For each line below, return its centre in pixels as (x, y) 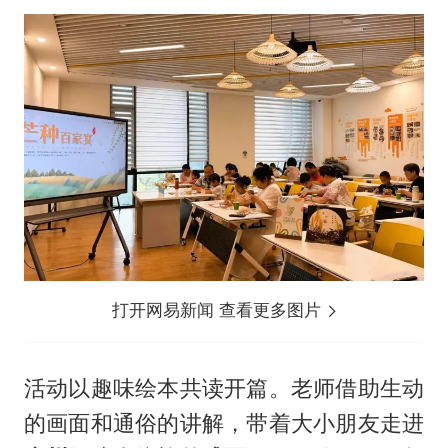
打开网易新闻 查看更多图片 (219, 310)
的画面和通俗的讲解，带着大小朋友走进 (224, 423)
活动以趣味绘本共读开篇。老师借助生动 (224, 388)
